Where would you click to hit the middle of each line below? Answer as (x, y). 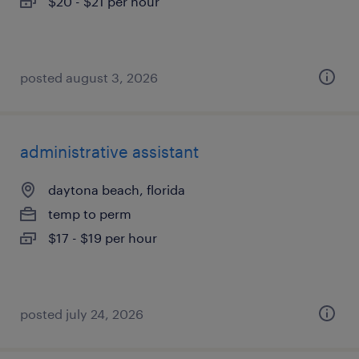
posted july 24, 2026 (82, 314)
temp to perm (90, 214)
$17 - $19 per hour (103, 238)
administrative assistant (109, 151)
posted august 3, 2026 (89, 77)
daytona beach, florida (117, 190)
